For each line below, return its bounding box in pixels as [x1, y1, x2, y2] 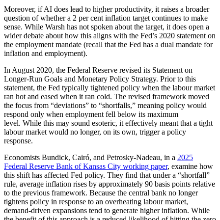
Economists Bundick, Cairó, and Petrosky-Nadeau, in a [4, 153, 177, 162]
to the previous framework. [4, 188, 87, 197]
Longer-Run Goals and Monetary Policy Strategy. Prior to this [4, 74, 196, 83]
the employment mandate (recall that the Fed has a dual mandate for [4, 40, 213, 49]
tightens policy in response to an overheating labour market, [4, 197, 188, 206]
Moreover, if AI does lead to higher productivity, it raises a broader [4, 4, 209, 13]
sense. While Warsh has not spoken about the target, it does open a [4, 22, 209, 31]
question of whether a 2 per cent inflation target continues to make [4, 13, 208, 22]
